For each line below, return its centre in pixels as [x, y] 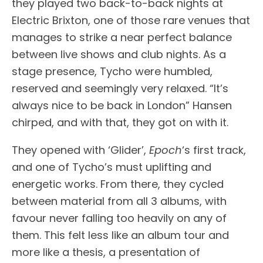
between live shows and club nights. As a [119, 54]
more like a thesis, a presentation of [106, 252]
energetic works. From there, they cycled [118, 184]
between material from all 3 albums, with [119, 201]
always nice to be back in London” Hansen [122, 105]
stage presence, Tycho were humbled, [112, 71]
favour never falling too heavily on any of [119, 218]
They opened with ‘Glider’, [80, 150]
